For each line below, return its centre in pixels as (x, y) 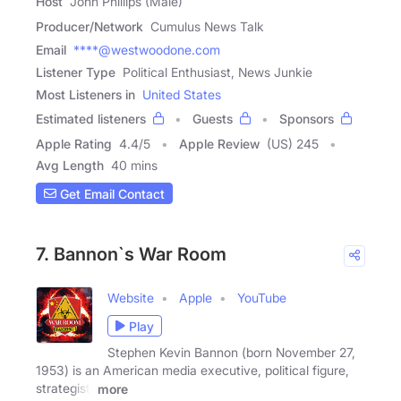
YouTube (262, 298)
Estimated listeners (91, 119)
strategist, (65, 388)
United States (182, 94)
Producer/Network (90, 26)
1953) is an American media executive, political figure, (192, 370)
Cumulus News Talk (207, 26)
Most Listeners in (85, 94)
